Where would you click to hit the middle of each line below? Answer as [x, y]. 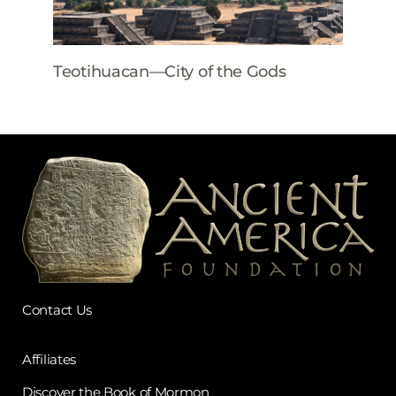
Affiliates [49, 360]
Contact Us [57, 309]
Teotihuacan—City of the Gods [170, 71]
